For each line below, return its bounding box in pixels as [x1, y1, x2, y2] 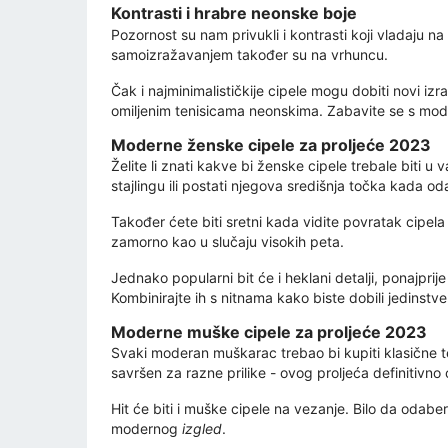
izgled [178, 419, 222, 437]
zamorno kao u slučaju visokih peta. [111, 232, 348, 250]
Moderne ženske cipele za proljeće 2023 [111, 134, 431, 155]
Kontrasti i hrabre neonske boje [111, 3, 357, 24]
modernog [111, 419, 178, 437]
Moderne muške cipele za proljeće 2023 [111, 321, 427, 342]
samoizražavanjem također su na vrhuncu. [111, 45, 388, 63]
